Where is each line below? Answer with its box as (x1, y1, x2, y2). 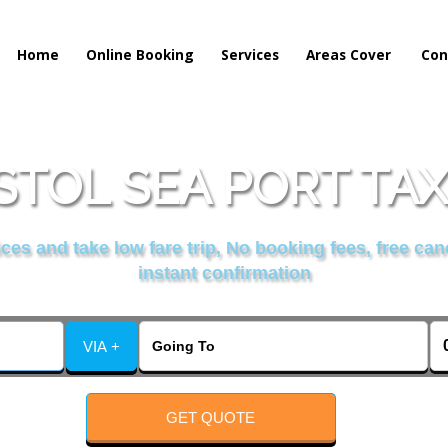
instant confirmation (137, 263, 311, 284)
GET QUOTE (166, 408, 256, 426)
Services (221, 45, 279, 64)
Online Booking (86, 45, 194, 64)
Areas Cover (306, 45, 391, 64)
